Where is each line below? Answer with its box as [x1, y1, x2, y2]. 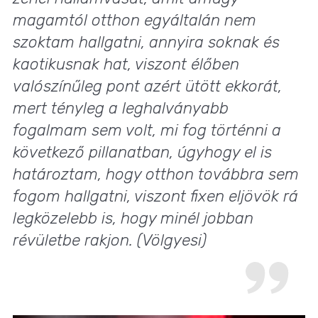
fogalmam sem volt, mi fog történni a [13, 121, 281, 141]
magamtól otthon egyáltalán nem [13, 11, 256, 31]
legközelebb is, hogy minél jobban [13, 209, 253, 229]
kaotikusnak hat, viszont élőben [13, 55, 239, 75]
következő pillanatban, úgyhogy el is [13, 143, 272, 163]
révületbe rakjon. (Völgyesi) [13, 231, 207, 251]
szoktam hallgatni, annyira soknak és [13, 33, 280, 53]
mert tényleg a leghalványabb [13, 99, 229, 119]
